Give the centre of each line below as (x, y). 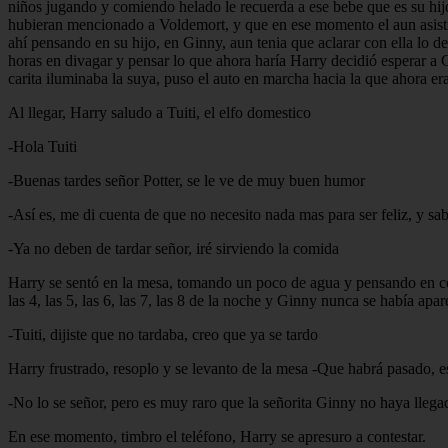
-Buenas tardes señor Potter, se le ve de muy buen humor (186, 180)
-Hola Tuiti (42, 146)
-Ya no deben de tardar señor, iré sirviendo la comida (173, 248)
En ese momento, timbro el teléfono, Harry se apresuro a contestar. (217, 436)
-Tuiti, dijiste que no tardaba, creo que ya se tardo (163, 334)
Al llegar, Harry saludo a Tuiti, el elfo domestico (159, 112)
